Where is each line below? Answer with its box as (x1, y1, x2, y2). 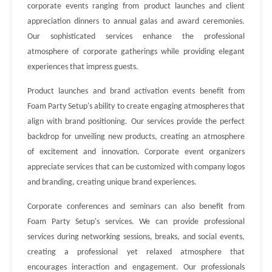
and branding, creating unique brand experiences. (27, 178, 197, 187)
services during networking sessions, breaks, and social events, (27, 233, 245, 242)
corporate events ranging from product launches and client (27, 2, 245, 11)
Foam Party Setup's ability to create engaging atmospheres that (27, 102, 245, 111)
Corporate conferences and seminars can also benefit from (27, 202, 245, 211)
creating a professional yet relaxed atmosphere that (27, 248, 245, 257)
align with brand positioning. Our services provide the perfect (27, 117, 245, 126)
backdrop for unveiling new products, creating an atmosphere (27, 132, 245, 141)
